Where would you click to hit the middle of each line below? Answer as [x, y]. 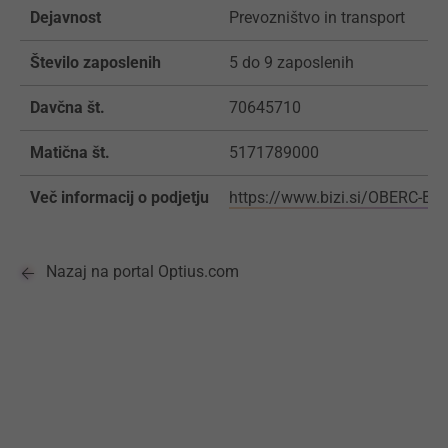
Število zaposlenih [95, 62]
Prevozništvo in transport [317, 17]
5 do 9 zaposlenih [291, 62]
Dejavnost [65, 17]
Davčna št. [67, 107]
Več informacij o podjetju [119, 197]
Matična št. [70, 152]
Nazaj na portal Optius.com [142, 271]
